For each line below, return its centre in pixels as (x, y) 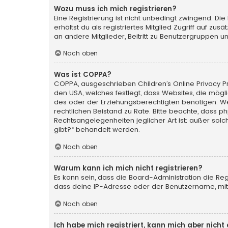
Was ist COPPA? (83, 75)
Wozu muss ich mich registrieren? (115, 9)
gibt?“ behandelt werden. (97, 130)
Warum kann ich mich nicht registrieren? (128, 168)
